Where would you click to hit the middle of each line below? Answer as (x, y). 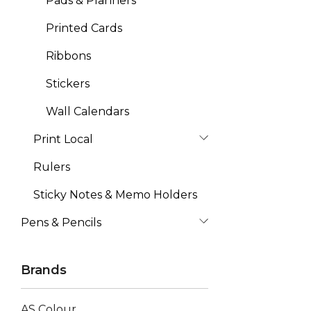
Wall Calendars (87, 111)
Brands (44, 270)
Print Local (63, 139)
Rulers (52, 167)
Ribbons (68, 56)
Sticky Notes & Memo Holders (115, 195)
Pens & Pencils (61, 222)
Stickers (68, 84)
